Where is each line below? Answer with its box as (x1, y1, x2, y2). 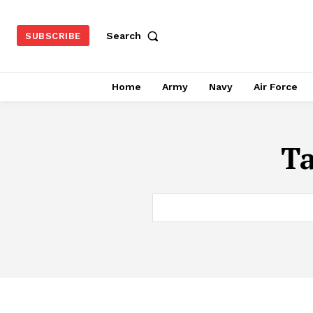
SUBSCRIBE (25, 31, 81, 42)
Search (105, 30, 141, 42)
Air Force (253, 80, 298, 92)
